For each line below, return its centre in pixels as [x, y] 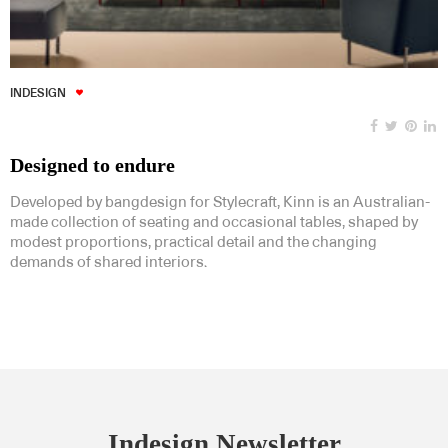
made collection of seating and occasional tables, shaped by [214, 222]
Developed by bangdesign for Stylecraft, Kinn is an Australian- [220, 202]
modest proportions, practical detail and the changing [193, 242]
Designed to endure [92, 164]
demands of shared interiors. [108, 262]
